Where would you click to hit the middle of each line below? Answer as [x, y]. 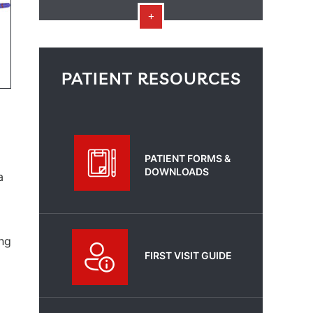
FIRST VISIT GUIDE [188, 255]
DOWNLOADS [177, 172]
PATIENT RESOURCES [151, 78]
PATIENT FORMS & [188, 158]
